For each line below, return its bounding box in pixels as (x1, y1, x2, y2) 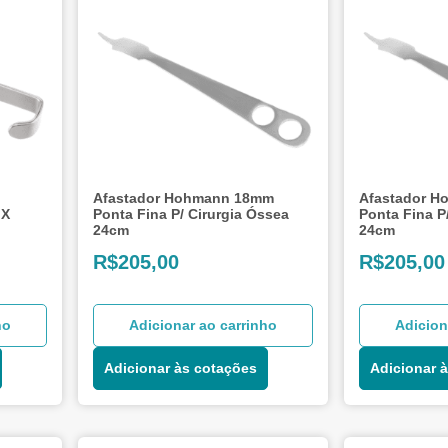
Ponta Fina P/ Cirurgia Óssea (93, 205, 290, 222)
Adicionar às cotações (104, 359, 258, 376)
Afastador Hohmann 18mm (93, 189, 275, 206)
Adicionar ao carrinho (129, 316, 278, 333)
